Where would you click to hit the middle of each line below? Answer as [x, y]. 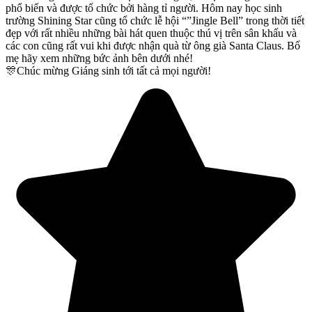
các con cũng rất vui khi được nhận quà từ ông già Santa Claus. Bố [153, 45]
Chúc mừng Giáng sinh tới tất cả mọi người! [114, 70]
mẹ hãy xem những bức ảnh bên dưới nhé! [99, 58]
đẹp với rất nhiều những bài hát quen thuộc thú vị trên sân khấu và [151, 33]
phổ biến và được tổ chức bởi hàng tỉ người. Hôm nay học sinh [144, 8]
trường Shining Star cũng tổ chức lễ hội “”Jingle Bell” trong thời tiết [155, 20]
